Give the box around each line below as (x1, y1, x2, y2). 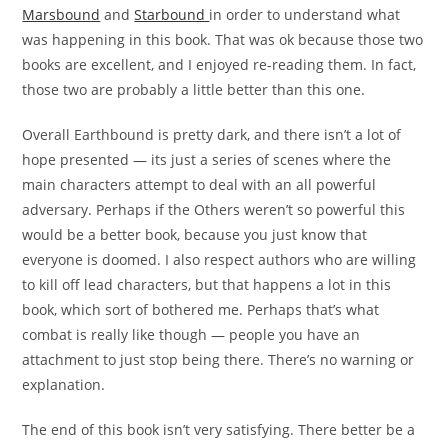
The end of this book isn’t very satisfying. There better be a (22, 419, 416, 439)
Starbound (134, 4, 210, 24)
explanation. (22, 374, 106, 394)
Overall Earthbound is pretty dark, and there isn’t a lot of (22, 124, 402, 144)
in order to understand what (209, 4, 401, 24)
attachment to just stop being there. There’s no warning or (22, 349, 415, 369)
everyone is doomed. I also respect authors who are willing (22, 249, 417, 269)
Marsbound (22, 4, 101, 24)
